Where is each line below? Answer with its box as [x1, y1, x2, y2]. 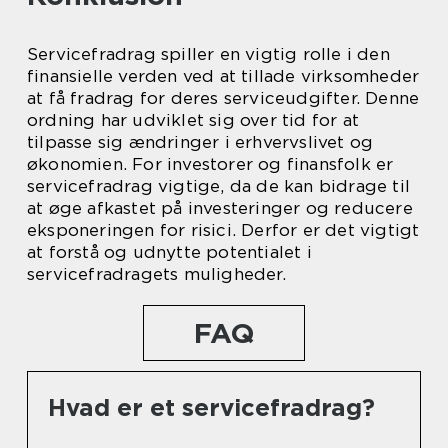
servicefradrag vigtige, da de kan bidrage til [27, 176, 411, 197]
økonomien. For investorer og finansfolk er [27, 154, 394, 175]
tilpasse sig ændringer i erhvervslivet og [27, 132, 374, 153]
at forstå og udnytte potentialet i [27, 242, 312, 263]
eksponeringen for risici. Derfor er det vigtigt [27, 220, 420, 241]
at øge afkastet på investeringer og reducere [27, 198, 413, 219]
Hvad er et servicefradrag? [48, 393, 375, 423]
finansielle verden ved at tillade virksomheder [27, 66, 420, 87]
